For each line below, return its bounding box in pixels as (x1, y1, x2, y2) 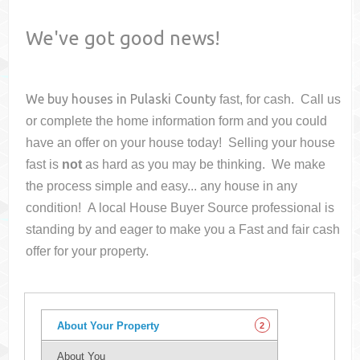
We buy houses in (26, 92, 131, 107)
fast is (26, 157, 63, 172)
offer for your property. (26, 244, 149, 259)
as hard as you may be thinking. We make (82, 157, 326, 172)
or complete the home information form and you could (26, 114, 328, 129)
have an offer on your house (26, 136, 188, 150)
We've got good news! (26, 27, 221, 49)
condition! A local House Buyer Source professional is (26, 201, 335, 215)
